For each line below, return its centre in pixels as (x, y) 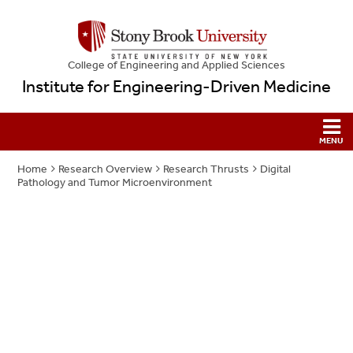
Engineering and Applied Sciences (201, 65)
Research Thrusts (206, 169)
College (87, 65)
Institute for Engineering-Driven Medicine (176, 87)
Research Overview (106, 169)
